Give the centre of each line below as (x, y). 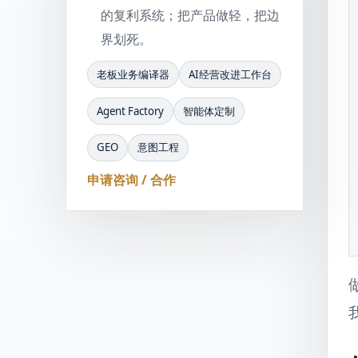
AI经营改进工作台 (231, 74)
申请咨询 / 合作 (131, 180)
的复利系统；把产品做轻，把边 (191, 15)
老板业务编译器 (133, 74)
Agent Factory (130, 111)
